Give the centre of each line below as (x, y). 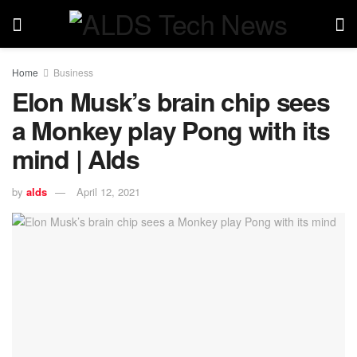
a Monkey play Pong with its (171, 130)
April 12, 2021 (108, 191)
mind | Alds (76, 159)
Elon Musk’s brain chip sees (171, 101)
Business (73, 72)
